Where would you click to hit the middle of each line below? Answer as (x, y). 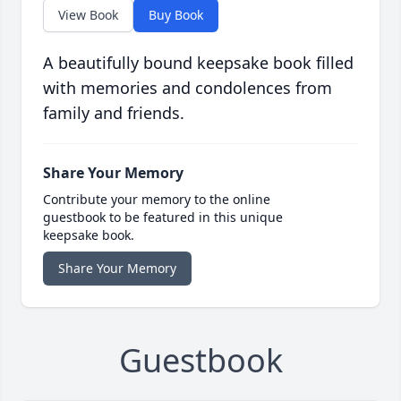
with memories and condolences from (188, 88)
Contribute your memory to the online (157, 200)
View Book (88, 15)
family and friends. (114, 113)
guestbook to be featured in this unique (163, 218)
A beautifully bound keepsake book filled (198, 63)
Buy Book (176, 15)
